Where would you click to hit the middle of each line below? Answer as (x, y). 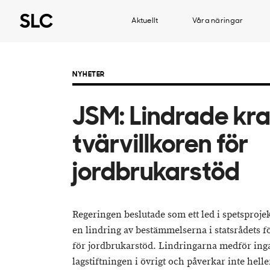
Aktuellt (145, 21)
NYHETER (89, 75)
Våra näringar (218, 21)
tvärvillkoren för (160, 146)
